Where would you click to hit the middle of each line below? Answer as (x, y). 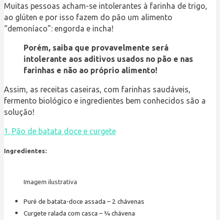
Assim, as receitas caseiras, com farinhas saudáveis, (97, 90)
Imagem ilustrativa (50, 182)
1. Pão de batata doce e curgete (60, 131)
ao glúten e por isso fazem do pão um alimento (88, 17)
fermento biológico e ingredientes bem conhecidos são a (105, 101)
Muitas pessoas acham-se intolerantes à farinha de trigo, (106, 6)
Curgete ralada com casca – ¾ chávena (79, 214)
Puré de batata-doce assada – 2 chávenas (84, 202)
